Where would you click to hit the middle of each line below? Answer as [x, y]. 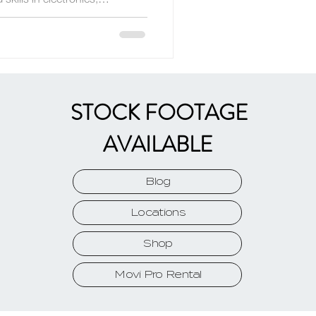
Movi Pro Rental [158, 274]
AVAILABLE [158, 144]
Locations [158, 212]
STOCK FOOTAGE [159, 112]
